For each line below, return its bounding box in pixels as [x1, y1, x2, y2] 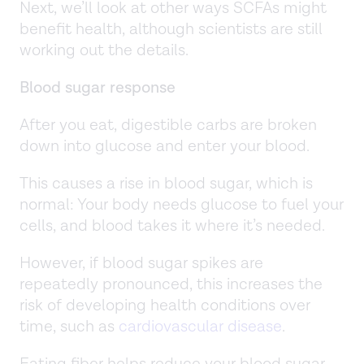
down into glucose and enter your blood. [19, 135, 314, 157]
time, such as [19, 315, 119, 337]
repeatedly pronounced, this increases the [19, 273, 323, 295]
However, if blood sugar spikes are [19, 252, 263, 274]
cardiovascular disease [119, 315, 282, 337]
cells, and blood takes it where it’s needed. [19, 214, 325, 236]
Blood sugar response [19, 76, 175, 98]
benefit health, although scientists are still [19, 18, 323, 40]
